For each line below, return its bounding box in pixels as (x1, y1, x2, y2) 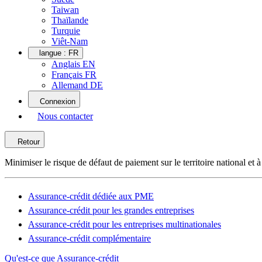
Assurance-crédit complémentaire (28, 233, 151, 243)
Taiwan (51, 5, 79, 15)
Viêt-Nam (51, 36, 88, 46)
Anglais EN (51, 59, 95, 69)
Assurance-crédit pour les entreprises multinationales (28, 219, 221, 229)
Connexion (40, 97, 75, 106)
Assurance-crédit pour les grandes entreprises (28, 205, 194, 215)
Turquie (51, 26, 80, 36)
